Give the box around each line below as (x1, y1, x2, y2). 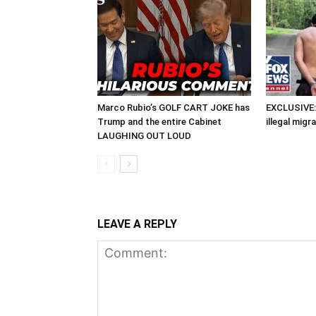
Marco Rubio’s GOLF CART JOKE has (97, 102, 250, 113)
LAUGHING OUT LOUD (97, 130, 191, 141)
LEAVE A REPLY (97, 217, 177, 231)
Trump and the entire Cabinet (97, 116, 221, 127)
